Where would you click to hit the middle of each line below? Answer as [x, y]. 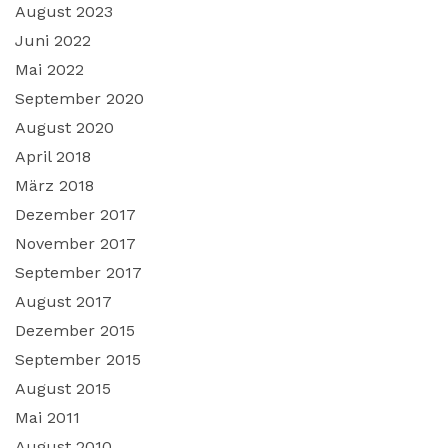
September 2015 [78, 359]
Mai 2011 [47, 417]
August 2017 [63, 301]
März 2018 [54, 185]
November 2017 [75, 243]
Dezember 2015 [75, 330]
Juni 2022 [53, 40]
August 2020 [64, 127]
